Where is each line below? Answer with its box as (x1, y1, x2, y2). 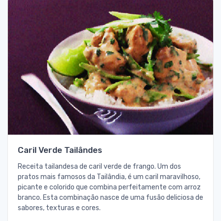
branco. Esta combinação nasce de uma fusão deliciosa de (18, 193, 203, 202)
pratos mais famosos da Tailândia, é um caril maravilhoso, (18, 172, 200, 181)
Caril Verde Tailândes (18, 145, 102, 155)
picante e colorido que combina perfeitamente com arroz (18, 183, 201, 191)
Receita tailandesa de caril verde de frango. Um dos (18, 162, 181, 171)
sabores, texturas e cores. (18, 203, 101, 212)
